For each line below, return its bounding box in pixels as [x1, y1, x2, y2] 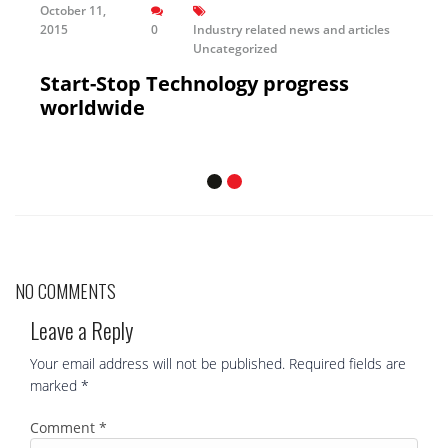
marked [30, 375, 81, 395]
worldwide [40, 93, 145, 121]
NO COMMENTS [15, 277, 116, 304]
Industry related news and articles [192, 20, 390, 38]
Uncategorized [192, 39, 277, 57]
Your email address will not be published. [30, 353, 285, 373]
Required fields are [289, 353, 406, 373]
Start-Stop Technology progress [40, 69, 349, 97]
